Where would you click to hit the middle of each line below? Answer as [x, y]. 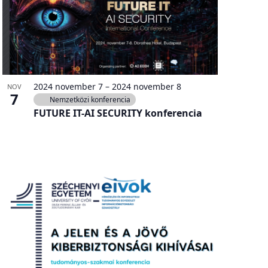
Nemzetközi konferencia [90, 100]
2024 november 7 [68, 87]
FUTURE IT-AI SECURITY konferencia [118, 113]
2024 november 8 [146, 87]
